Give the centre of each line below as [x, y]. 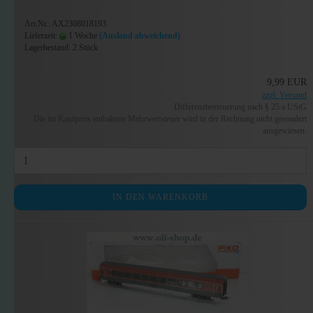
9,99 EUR [287, 82]
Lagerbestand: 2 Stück [61, 48]
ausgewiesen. [285, 131]
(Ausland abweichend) [140, 36]
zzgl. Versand [285, 95]
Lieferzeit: [42, 36]
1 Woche [82, 36]
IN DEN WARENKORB [161, 197]
